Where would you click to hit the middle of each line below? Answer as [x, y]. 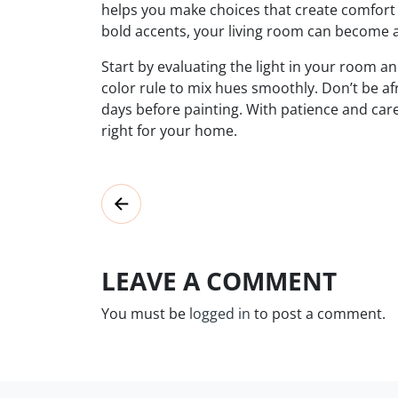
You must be [145, 313]
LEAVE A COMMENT [219, 280]
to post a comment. [318, 313]
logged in [220, 313]
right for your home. [169, 130]
